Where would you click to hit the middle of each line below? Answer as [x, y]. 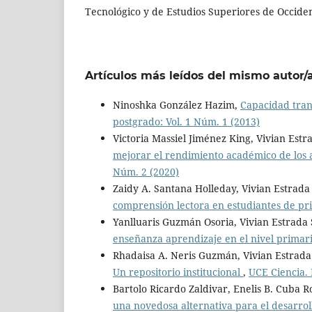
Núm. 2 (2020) [146, 172]
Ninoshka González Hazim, [177, 105]
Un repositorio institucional [178, 272]
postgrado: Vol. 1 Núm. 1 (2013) [186, 122]
